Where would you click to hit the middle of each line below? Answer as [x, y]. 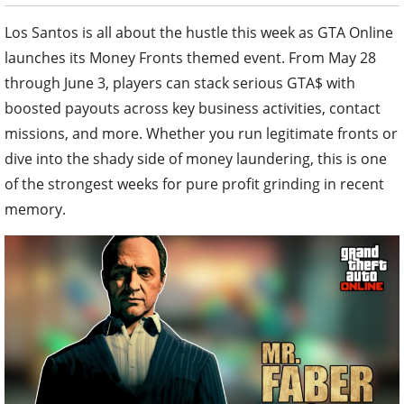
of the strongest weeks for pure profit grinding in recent [194, 184]
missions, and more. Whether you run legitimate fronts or [201, 133]
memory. [35, 209]
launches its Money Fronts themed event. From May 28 [190, 57]
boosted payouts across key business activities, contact [193, 108]
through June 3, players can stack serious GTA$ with [180, 83]
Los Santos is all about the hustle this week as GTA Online [199, 32]
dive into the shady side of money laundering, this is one [196, 158]
